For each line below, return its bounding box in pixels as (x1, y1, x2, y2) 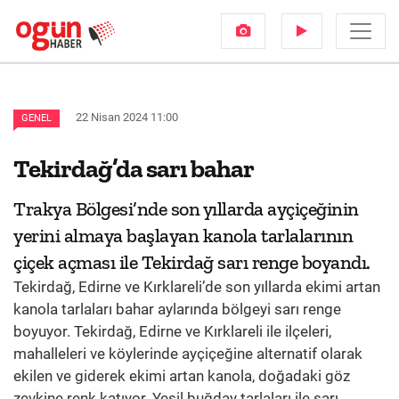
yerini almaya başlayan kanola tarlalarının (13, 224, 353, 248)
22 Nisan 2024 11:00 (76, 110, 178, 124)
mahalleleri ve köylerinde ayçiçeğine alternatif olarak (13, 345, 362, 362)
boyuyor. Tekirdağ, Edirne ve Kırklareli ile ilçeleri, (13, 322, 331, 340)
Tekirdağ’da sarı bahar (13, 153, 254, 183)
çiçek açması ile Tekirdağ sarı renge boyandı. (13, 250, 370, 274)
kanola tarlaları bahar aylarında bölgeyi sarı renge (13, 300, 341, 318)
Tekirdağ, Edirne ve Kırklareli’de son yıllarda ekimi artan (13, 278, 380, 296)
